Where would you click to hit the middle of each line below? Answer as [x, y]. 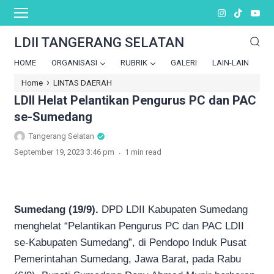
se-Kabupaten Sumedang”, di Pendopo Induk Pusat [130, 242]
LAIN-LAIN [231, 63]
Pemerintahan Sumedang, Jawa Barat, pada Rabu [128, 259]
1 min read [143, 152]
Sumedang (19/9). [56, 209]
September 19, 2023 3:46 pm [64, 152]
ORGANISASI [74, 63]
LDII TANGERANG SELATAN [99, 43]
